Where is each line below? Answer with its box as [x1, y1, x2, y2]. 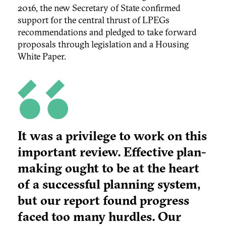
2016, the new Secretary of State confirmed [18, 2, 181, 14]
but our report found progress [18, 192, 189, 209]
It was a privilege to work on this [18, 128, 207, 144]
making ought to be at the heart [18, 160, 199, 177]
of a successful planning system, [18, 176, 200, 193]
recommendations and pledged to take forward [18, 26, 197, 38]
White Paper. [18, 50, 66, 63]
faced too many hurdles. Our [18, 208, 181, 225]
